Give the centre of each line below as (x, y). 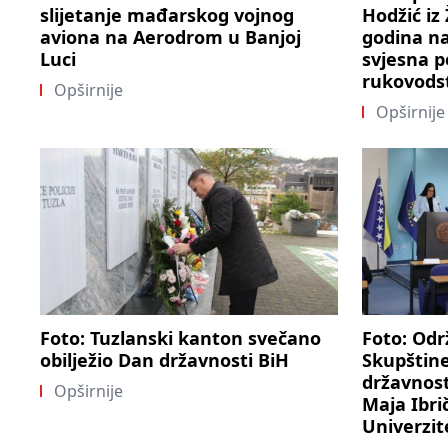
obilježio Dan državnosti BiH (164, 360)
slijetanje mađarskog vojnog (167, 14)
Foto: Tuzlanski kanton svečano (180, 338)
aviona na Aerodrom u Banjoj (170, 36)
